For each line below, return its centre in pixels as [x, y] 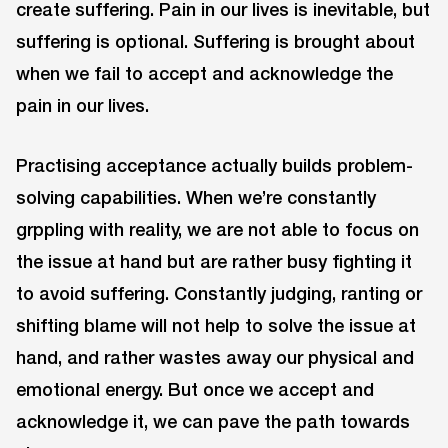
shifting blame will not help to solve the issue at [216, 325]
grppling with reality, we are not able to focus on [217, 229]
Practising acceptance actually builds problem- [214, 165]
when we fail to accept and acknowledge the [204, 72]
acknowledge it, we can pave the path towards [213, 421]
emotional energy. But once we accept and [195, 389]
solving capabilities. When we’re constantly [196, 197]
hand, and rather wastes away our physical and [215, 357]
